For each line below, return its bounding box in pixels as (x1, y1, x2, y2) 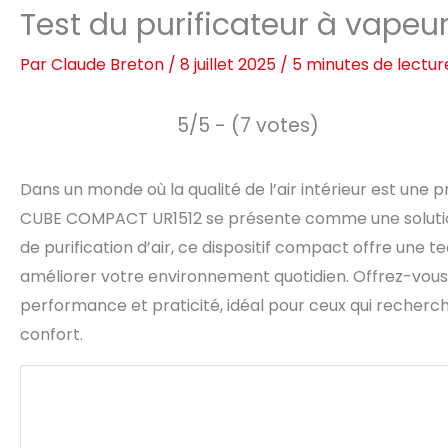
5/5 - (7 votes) (177, 111, 319, 139)
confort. (20, 322, 83, 346)
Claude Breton (51, 52, 168, 76)
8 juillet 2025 (180, 52, 280, 76)
